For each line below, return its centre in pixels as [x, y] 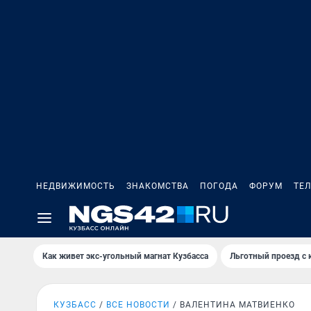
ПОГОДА [219, 186]
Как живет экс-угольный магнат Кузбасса [125, 256]
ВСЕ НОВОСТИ [138, 305]
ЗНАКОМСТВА [158, 186]
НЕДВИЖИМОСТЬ [76, 186]
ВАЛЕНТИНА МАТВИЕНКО [237, 305]
